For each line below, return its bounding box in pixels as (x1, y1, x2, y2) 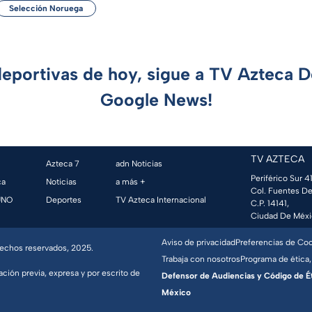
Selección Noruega (9, 3, 83, 14)
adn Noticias (115, 159, 162, 169)
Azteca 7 (46, 159, 80, 169)
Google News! (100, 89, 212, 111)
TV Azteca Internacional (115, 195, 206, 205)
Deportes (46, 195, 82, 205)
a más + (115, 177, 146, 187)
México (162, 288, 191, 298)
